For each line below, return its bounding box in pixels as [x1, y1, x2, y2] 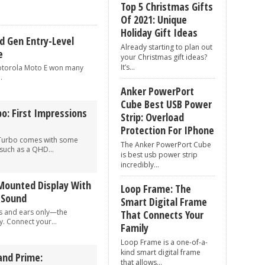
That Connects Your [121, 208, 203, 222]
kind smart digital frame [121, 247, 201, 257]
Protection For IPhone [121, 123, 214, 137]
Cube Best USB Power [121, 97, 212, 111]
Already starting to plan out [121, 42, 212, 52]
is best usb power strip [121, 150, 198, 160]
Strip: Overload [121, 110, 184, 124]
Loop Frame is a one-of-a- [121, 237, 208, 247]
